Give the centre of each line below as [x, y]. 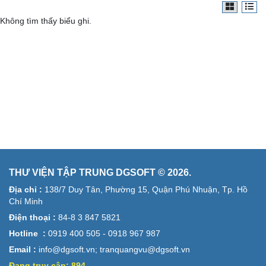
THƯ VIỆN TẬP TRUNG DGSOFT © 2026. [100, 173]
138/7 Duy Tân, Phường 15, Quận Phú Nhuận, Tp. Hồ [145, 190]
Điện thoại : [32, 218]
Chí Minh [26, 202]
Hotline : [27, 234]
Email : [23, 250]
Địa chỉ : [26, 190]
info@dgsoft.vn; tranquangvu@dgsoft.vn [113, 250]
